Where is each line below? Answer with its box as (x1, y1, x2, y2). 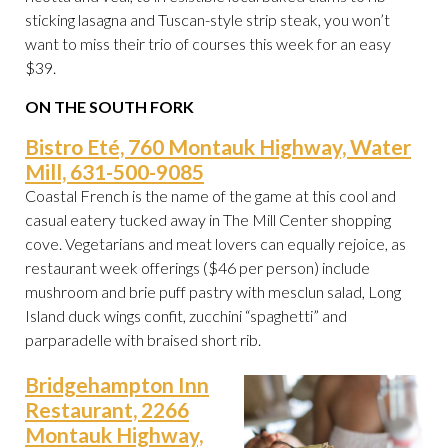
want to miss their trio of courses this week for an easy (25, 34, 391, 54)
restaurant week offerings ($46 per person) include (25, 258, 370, 278)
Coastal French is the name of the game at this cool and (25, 186, 396, 206)
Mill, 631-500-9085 (25, 159, 204, 185)
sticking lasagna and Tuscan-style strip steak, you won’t (25, 10, 390, 30)
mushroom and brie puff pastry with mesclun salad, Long (25, 282, 401, 302)
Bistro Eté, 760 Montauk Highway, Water (25, 134, 411, 160)
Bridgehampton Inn (25, 372, 209, 398)
